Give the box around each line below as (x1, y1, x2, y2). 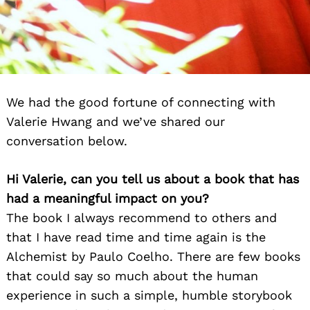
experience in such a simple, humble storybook (6, 288, 292, 303)
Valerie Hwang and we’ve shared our (6, 114, 225, 129)
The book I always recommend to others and (6, 210, 277, 226)
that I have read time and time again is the (6, 230, 266, 245)
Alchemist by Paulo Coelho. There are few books (6, 249, 300, 264)
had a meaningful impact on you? (6, 191, 209, 206)
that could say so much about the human (6, 268, 258, 284)
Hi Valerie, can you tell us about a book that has (6, 172, 299, 187)
